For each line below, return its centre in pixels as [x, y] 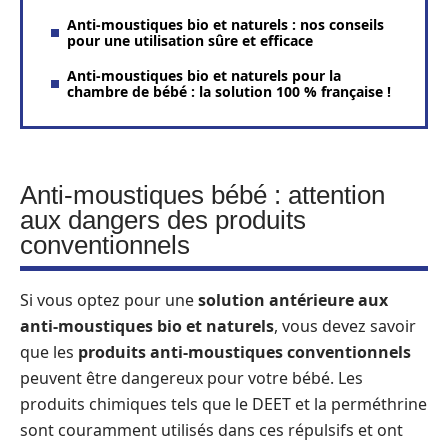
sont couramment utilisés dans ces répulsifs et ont [211, 430]
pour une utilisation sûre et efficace [190, 40]
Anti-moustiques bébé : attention [202, 195]
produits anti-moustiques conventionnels [244, 352]
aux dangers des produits [163, 220]
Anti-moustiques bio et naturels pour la [204, 75]
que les [49, 352]
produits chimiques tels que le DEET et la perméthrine [223, 404]
